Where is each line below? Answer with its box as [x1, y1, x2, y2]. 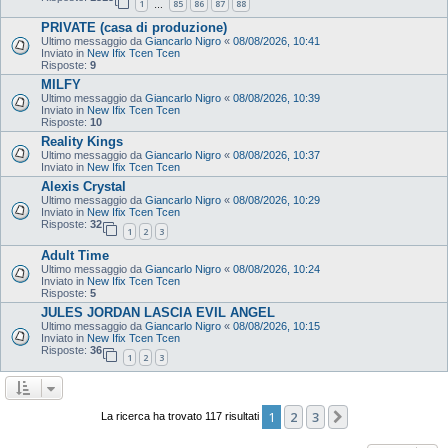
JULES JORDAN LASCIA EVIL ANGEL [41, 304, 275, 320]
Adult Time [41, 247, 109, 263]
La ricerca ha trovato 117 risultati [100, 409, 262, 422]
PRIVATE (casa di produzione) [41, 20, 227, 36]
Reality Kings [41, 134, 123, 150]
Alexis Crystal [41, 179, 126, 195]
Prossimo [350, 408, 409, 427]
